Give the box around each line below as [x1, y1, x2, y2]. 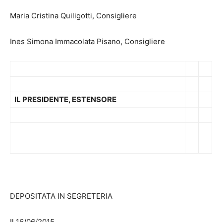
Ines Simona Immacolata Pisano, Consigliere [10, 37, 165, 47]
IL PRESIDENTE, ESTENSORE [14, 95, 116, 105]
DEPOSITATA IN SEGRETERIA [10, 191, 112, 201]
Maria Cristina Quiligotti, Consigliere [10, 11, 137, 21]
